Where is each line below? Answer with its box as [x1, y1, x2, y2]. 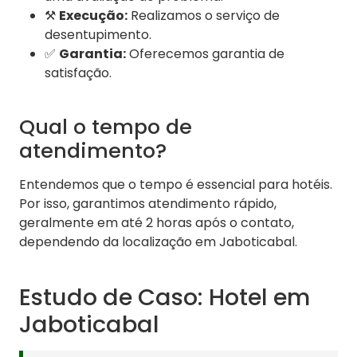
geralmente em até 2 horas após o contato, [19, 214, 294, 233]
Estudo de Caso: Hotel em [19, 281, 310, 314]
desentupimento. [45, 25, 151, 45]
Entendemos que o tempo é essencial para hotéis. [19, 175, 332, 194]
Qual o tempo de [19, 112, 192, 142]
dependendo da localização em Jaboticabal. [19, 233, 297, 252]
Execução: [59, 6, 127, 25]
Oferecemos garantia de [126, 45, 284, 64]
